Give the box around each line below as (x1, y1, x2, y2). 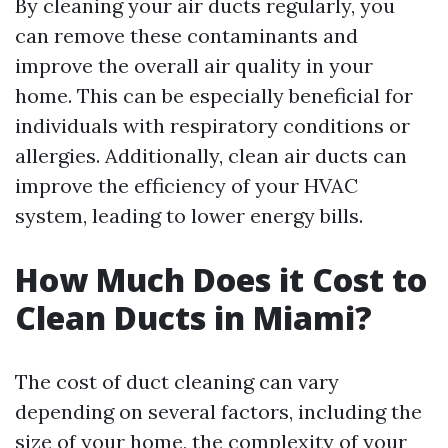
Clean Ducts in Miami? (15, 296, 372, 339)
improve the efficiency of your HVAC (15, 173, 358, 198)
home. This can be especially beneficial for (15, 83, 413, 108)
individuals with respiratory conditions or (15, 113, 410, 138)
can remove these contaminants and (15, 23, 358, 48)
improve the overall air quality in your (15, 53, 373, 78)
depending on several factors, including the (15, 399, 422, 424)
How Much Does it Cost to (15, 258, 427, 301)
